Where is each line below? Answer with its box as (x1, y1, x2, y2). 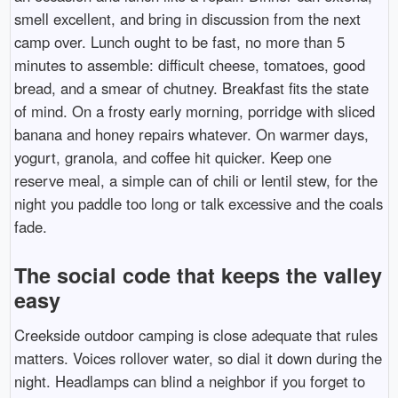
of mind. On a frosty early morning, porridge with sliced (13, 100, 375, 123)
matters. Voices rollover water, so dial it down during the (13, 347, 382, 370)
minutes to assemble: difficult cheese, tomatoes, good (13, 54, 365, 76)
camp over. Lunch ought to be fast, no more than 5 (13, 31, 345, 53)
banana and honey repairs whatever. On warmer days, (13, 123, 369, 146)
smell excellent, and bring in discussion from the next (13, 8, 361, 30)
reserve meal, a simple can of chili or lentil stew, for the (13, 170, 378, 192)
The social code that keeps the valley (13, 260, 382, 291)
